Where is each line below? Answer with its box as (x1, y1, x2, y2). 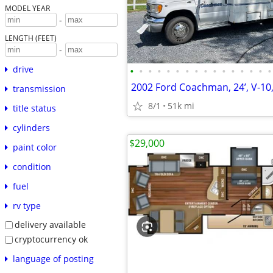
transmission (12, 83, 66, 95)
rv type (12, 200, 41, 212)
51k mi (168, 100, 194, 112)
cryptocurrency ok (14, 233, 88, 245)
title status (12, 102, 56, 115)
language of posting (12, 252, 94, 264)
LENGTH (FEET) (4, 33, 57, 43)
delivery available (14, 219, 86, 231)
